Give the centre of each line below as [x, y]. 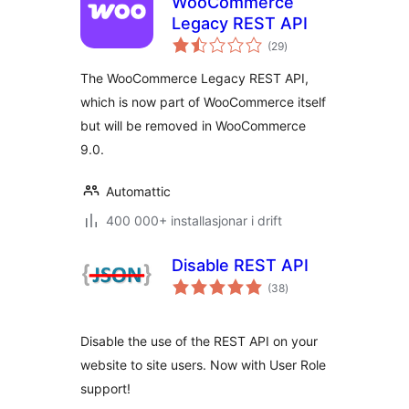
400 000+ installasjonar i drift [194, 220]
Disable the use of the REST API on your [199, 341]
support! [105, 388]
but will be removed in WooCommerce [193, 126]
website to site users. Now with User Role [203, 365]
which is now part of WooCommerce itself [203, 102]
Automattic [138, 191]
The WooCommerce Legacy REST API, [194, 78]
